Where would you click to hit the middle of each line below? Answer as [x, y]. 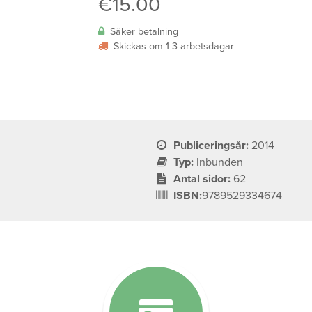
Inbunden [220, 163]
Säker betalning [144, 32]
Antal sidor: [202, 179]
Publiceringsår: [211, 146]
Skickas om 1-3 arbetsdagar [173, 47]
